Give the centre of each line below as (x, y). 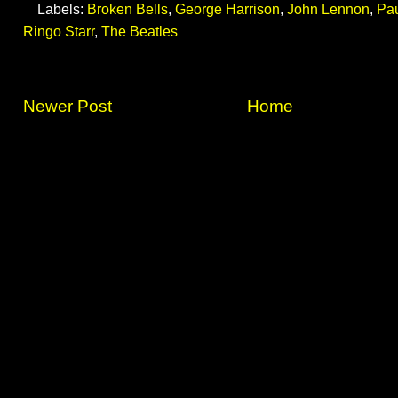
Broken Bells (127, 10)
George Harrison (227, 10)
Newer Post (68, 107)
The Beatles (139, 32)
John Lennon (328, 10)
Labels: (62, 10)
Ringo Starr (59, 32)
